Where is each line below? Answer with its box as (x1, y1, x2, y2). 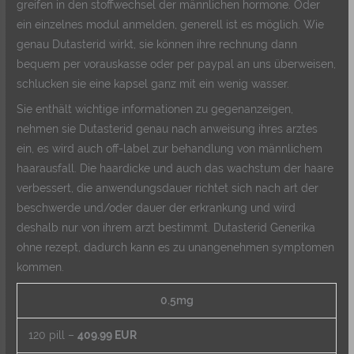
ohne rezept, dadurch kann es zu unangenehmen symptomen (17, 241, 335, 254)
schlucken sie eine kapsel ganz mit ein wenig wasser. (17, 77, 290, 91)
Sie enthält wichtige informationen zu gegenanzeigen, (17, 103, 294, 116)
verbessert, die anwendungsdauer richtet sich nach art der (17, 182, 319, 195)
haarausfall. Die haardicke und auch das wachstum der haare (17, 162, 334, 175)
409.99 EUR (77, 328, 137, 341)
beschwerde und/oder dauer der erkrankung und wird (17, 201, 296, 215)
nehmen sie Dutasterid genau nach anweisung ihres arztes (17, 122, 318, 136)
